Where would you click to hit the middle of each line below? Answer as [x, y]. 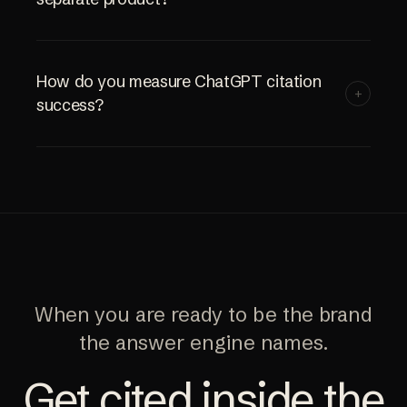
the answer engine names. [203, 343]
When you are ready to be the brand [203, 315]
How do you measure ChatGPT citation [179, 82]
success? [70, 105]
